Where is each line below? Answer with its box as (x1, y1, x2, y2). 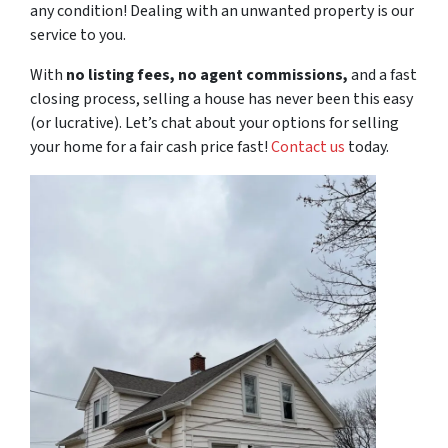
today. (345, 136, 389, 158)
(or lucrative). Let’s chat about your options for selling (30, 112, 399, 134)
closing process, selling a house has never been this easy (30, 88, 413, 110)
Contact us (271, 136, 345, 158)
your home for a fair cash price (30, 136, 237, 158)
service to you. (30, 24, 126, 46)
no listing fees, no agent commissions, (66, 64, 348, 86)
